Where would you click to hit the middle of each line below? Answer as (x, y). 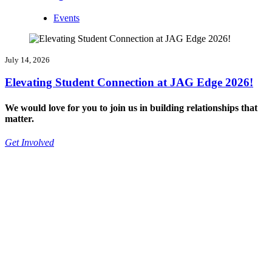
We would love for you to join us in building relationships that (131, 107)
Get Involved (29, 143)
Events (66, 18)
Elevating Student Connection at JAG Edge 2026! (129, 83)
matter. (19, 118)
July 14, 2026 (27, 59)
